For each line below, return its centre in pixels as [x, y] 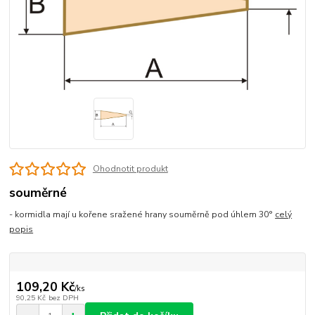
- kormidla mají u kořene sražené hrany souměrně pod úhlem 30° [142, 214]
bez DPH [63, 297]
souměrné [38, 192]
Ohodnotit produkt [130, 168]
